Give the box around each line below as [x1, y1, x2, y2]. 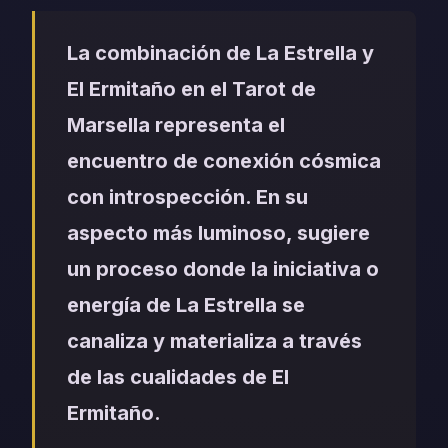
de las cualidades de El [67, 365, 289, 390]
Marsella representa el [67, 113, 285, 138]
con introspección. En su [67, 185, 308, 210]
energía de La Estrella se [67, 293, 305, 318]
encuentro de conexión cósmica [67, 149, 381, 174]
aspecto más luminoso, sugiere [67, 221, 370, 246]
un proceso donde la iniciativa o [67, 257, 379, 282]
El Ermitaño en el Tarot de [67, 77, 316, 102]
